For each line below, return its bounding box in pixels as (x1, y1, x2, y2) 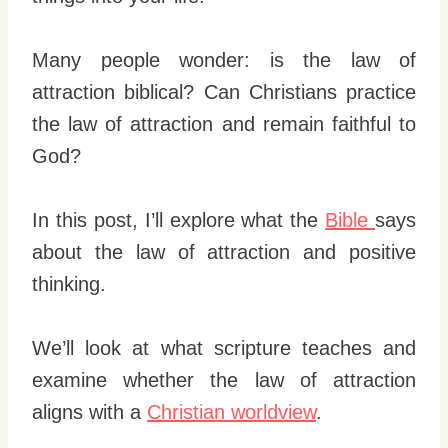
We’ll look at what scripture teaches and (32, 337, 416, 359)
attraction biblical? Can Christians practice (32, 81, 416, 103)
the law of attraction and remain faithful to (32, 113, 416, 135)
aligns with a (32, 401, 147, 423)
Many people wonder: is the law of (32, 49, 416, 71)
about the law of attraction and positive (32, 241, 416, 263)
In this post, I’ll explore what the (32, 209, 326, 231)
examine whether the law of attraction (32, 369, 416, 391)
